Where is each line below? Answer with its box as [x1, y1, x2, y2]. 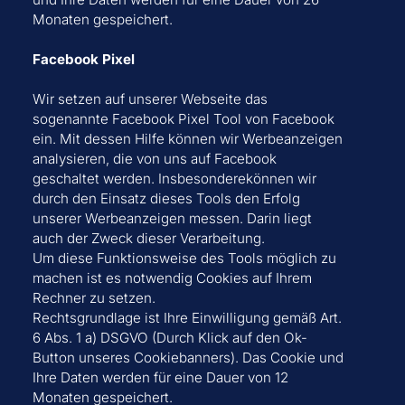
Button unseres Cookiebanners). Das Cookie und [32, 349, 344, 367]
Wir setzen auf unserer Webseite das [32, 90, 268, 108]
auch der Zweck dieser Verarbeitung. [32, 230, 265, 248]
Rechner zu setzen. [32, 289, 155, 307]
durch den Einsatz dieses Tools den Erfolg [32, 190, 300, 208]
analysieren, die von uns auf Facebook [32, 150, 277, 168]
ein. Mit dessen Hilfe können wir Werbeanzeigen [32, 130, 343, 148]
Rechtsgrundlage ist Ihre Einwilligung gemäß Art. [32, 309, 342, 327]
